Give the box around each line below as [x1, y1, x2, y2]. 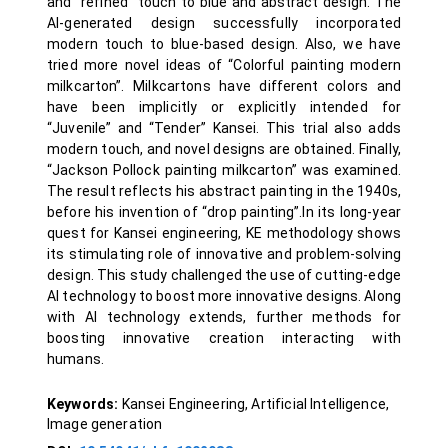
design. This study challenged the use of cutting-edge [47, 267, 401, 283]
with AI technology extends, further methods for [47, 309, 401, 325]
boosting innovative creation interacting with [47, 330, 401, 346]
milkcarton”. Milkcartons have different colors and [47, 78, 401, 94]
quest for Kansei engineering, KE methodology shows [47, 225, 401, 241]
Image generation [47, 416, 163, 432]
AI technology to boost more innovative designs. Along [47, 288, 401, 304]
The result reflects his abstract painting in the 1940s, [47, 183, 401, 199]
